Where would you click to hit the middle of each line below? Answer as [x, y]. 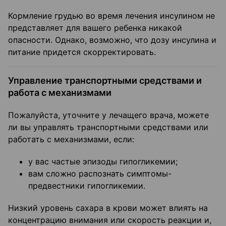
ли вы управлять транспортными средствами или [108, 127]
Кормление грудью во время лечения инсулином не [111, 16]
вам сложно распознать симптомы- [100, 174]
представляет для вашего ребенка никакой [95, 28]
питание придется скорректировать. [82, 52]
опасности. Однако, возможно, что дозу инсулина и [112, 40]
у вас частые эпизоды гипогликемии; [103, 162]
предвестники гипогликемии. [87, 186]
